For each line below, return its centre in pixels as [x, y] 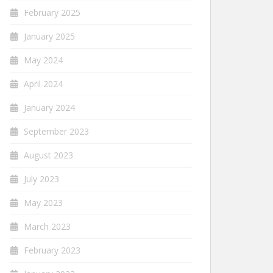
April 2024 [43, 83]
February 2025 [52, 12]
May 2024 [43, 60]
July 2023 [41, 179]
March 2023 [47, 226]
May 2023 [43, 202]
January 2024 [49, 107]
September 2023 [56, 131]
